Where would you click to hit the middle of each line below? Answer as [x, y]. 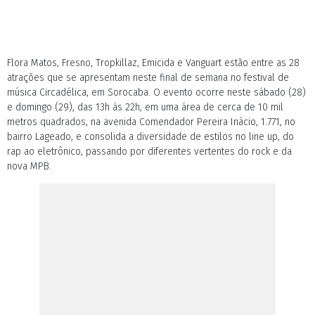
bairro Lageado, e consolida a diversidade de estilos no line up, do [150, 137]
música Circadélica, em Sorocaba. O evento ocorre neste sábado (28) [156, 92]
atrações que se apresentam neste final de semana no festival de [148, 78]
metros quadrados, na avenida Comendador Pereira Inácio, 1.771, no [151, 122]
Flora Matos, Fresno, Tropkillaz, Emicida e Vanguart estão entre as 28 [153, 63]
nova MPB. [29, 166]
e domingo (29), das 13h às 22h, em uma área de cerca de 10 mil [145, 107]
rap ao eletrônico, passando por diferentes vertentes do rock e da [149, 152]
